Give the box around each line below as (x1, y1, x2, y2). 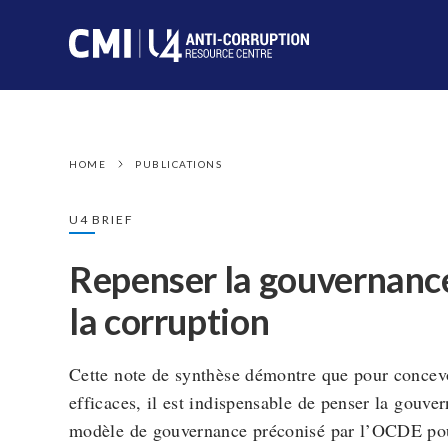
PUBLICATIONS (135, 158, 222, 170)
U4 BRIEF (69, 212, 134, 227)
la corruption (69, 299, 270, 343)
